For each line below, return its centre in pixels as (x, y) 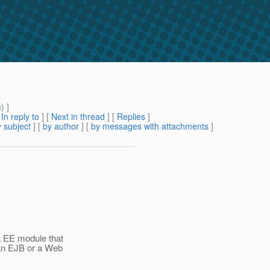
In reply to (20, 117)
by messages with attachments (150, 126)
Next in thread (78, 117)
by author (61, 126)
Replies (131, 117)
